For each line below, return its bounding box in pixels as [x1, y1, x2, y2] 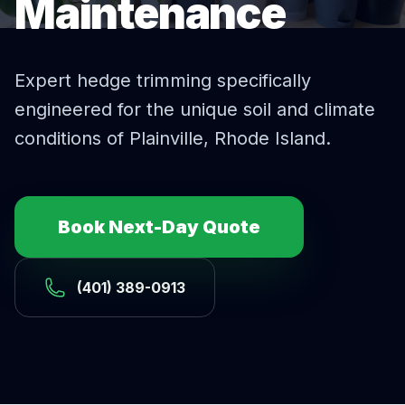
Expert [14, 70, 77, 91]
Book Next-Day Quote [58, 216, 260, 238]
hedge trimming [77, 70, 212, 91]
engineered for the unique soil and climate [14, 99, 375, 120]
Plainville [129, 127, 203, 149]
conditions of [14, 127, 129, 149]
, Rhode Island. [203, 127, 331, 149]
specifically [212, 70, 311, 91]
